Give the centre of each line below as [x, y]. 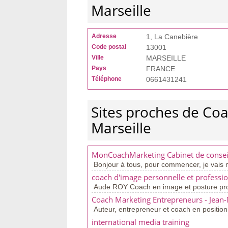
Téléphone [107, 79]
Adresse [104, 36]
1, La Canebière [172, 37]
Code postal [109, 47]
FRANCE [161, 69]
